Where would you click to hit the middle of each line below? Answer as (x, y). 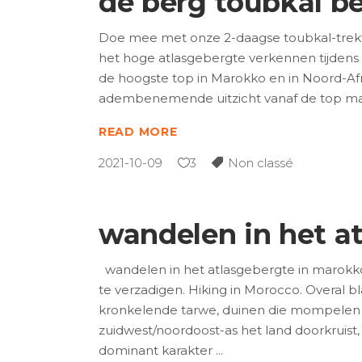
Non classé (261, 163)
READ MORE (138, 132)
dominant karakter (157, 351)
